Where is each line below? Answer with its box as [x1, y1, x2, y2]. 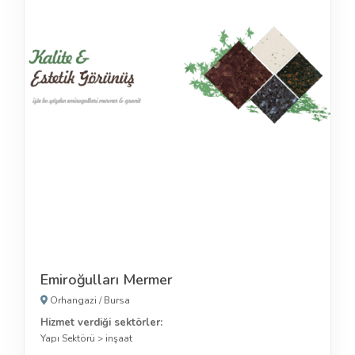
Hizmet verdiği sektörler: [40, 315, 162, 330]
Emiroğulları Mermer [40, 269, 174, 289]
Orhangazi [50, 293, 97, 307]
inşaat [105, 331, 132, 345]
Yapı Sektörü [40, 331, 95, 345]
